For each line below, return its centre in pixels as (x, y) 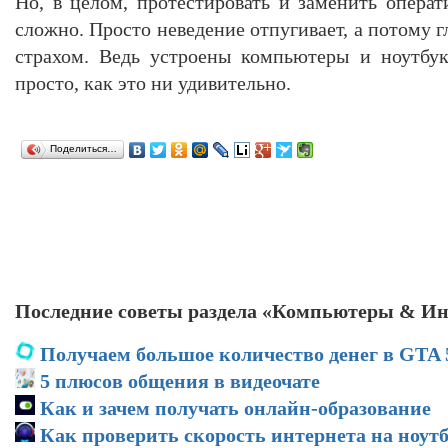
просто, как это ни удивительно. (153, 82)
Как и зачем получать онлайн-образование (235, 407)
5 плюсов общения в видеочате (180, 380)
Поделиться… (83, 148)
